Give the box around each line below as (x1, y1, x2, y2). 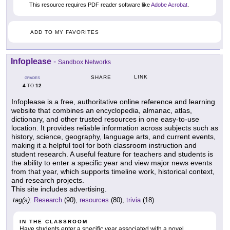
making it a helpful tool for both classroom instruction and (11, 141, 197, 149)
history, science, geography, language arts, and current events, (11, 132, 216, 141)
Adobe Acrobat (151, 2, 187, 8)
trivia (126, 196, 141, 204)
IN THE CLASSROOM (20, 218, 88, 224)
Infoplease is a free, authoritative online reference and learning (11, 97, 215, 106)
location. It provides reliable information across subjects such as (11, 123, 218, 132)
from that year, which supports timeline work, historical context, (11, 167, 215, 176)
